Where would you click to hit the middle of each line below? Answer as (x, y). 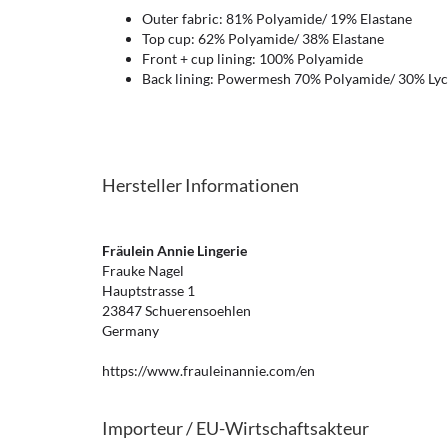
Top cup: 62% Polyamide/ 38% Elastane (263, 38)
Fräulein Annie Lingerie (174, 250)
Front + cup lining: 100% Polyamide (252, 58)
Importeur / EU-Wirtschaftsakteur (235, 428)
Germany (130, 330)
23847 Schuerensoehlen (176, 310)
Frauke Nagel (143, 270)
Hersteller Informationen (200, 185)
